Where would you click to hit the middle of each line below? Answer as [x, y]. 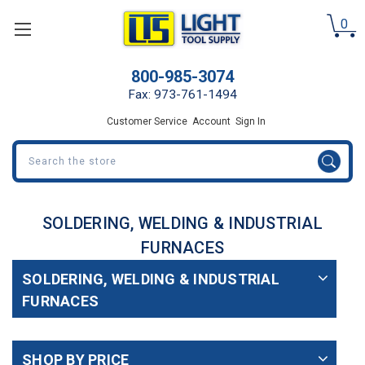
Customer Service [147, 121]
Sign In [251, 121]
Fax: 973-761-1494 [182, 94]
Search [31, 148]
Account [211, 121]
